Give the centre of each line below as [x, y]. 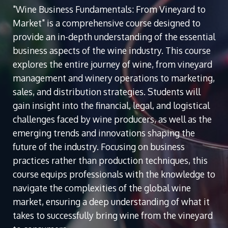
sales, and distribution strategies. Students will [107, 92]
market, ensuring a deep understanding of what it [111, 202]
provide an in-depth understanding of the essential [114, 37]
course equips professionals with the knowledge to [114, 174]
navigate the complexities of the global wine [102, 188]
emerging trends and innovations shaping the [104, 133]
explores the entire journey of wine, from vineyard [112, 64]
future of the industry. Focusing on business [99, 147]
